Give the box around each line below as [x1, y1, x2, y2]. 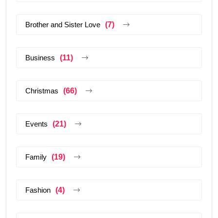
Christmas [25, 86, 58, 95]
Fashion [25, 185, 51, 194]
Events [25, 119, 48, 128]
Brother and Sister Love [25, 20, 100, 29]
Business [25, 53, 55, 62]
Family [25, 152, 47, 161]
